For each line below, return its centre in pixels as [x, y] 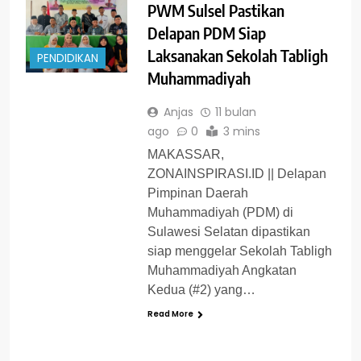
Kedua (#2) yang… [201, 290]
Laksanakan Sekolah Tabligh [237, 56]
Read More [170, 314]
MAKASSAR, [185, 155]
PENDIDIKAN [68, 59]
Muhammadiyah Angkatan [222, 271]
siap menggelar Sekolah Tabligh [239, 251]
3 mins [241, 132]
